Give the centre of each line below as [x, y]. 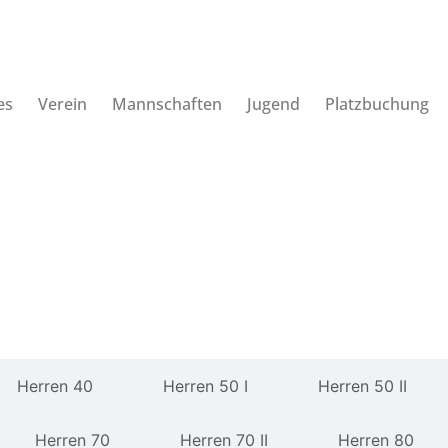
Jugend [273, 103]
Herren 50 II [362, 386]
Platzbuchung [376, 103]
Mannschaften [166, 103]
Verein [62, 103]
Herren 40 [54, 386]
